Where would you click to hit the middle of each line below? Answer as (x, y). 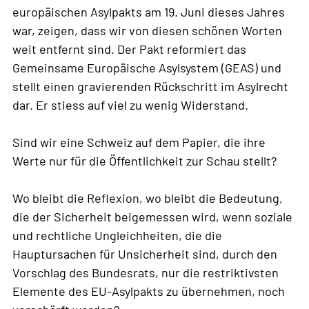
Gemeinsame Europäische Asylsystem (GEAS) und (147, 68)
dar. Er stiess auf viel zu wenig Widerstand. (130, 105)
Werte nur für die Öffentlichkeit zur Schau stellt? (144, 161)
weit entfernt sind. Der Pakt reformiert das (129, 49)
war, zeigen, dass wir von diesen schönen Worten (147, 31)
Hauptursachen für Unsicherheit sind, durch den (145, 254)
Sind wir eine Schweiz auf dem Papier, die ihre (139, 142)
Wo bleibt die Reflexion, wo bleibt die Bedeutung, (148, 198)
